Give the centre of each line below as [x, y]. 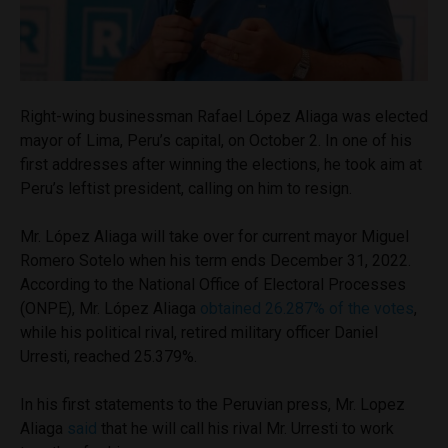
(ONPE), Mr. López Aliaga [110, 308]
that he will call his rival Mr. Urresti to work [245, 428]
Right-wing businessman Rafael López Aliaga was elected [224, 116]
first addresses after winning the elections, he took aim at [221, 164]
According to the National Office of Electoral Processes [213, 284]
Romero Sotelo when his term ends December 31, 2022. [215, 260]
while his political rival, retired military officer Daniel [199, 332]
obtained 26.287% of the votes [307, 308]
